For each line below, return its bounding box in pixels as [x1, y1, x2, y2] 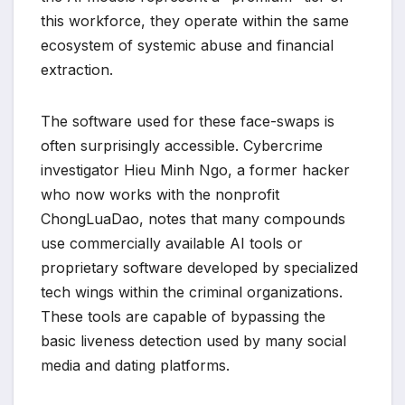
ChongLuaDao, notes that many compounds [41, 210, 345, 229]
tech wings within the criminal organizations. [41, 283, 343, 302]
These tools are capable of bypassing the [41, 307, 325, 326]
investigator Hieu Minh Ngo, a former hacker [41, 161, 350, 180]
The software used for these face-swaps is [41, 112, 334, 131]
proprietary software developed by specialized [41, 259, 358, 278]
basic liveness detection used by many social [41, 332, 346, 351]
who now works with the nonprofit [41, 185, 279, 204]
